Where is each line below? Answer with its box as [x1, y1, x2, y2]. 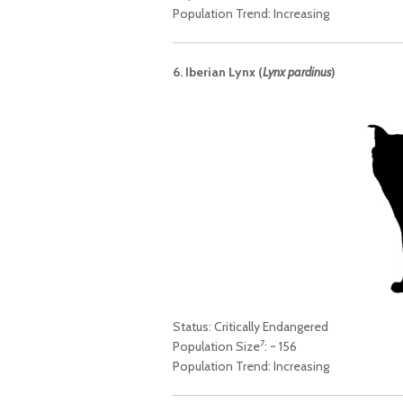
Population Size [173, 338, 260, 355]
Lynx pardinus [263, 64, 331, 81]
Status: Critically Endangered [173, 318, 328, 336]
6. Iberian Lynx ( [173, 64, 263, 81]
